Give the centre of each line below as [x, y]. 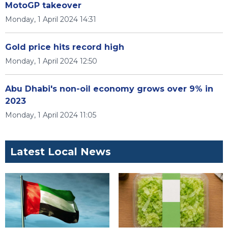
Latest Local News [61, 152]
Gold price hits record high [65, 47]
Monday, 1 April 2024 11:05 [51, 115]
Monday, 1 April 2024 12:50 [51, 61]
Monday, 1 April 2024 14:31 [51, 19]
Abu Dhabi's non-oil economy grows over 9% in [109, 89]
